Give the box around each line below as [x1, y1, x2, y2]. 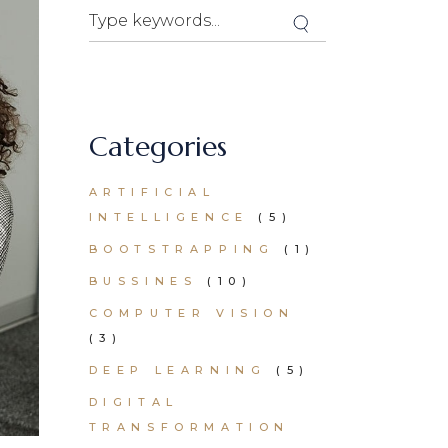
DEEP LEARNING [88, 363, 267, 377]
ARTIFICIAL [88, 185, 216, 199]
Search [87, 3, 146, 22]
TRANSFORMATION [88, 420, 290, 434]
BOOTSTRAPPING [88, 242, 275, 256]
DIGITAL [88, 395, 179, 409]
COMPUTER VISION [88, 306, 295, 320]
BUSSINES [88, 274, 198, 288]
